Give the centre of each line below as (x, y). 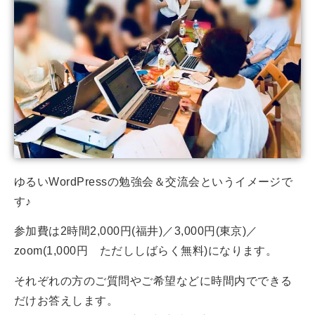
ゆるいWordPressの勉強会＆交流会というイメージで (154, 182)
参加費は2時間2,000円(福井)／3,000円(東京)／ (136, 231)
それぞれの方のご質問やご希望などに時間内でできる (153, 281)
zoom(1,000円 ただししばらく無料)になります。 (146, 251)
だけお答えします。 (66, 300)
